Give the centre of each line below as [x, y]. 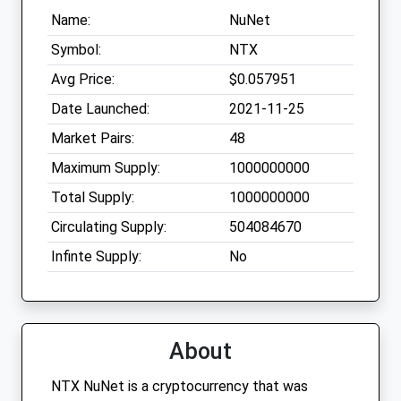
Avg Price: [83, 80]
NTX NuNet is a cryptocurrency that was [179, 387]
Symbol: [76, 50]
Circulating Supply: [109, 227]
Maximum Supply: [106, 168]
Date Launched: [100, 109]
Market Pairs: [93, 139]
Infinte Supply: [96, 257]
